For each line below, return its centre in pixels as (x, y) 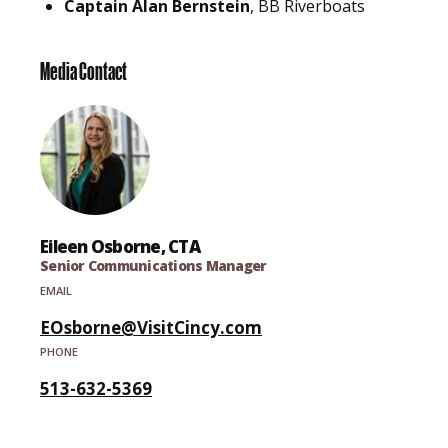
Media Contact (83, 71)
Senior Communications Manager (153, 265)
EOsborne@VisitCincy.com (151, 327)
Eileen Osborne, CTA (120, 246)
